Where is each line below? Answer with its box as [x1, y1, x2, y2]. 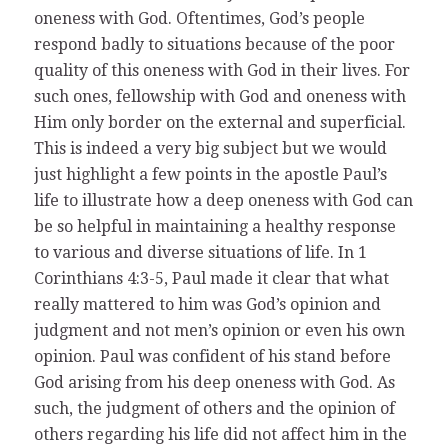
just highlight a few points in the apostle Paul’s [33, 164, 387, 184]
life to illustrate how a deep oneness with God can [33, 190, 413, 210]
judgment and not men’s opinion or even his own [33, 320, 405, 340]
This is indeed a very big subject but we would [33, 138, 387, 158]
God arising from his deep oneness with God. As [33, 372, 395, 392]
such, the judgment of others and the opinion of [33, 398, 395, 418]
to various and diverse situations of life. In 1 [33, 242, 367, 262]
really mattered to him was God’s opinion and [33, 294, 381, 314]
